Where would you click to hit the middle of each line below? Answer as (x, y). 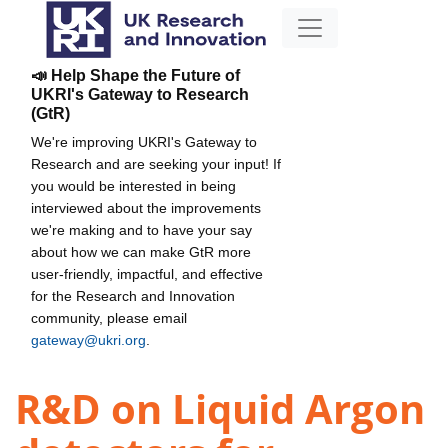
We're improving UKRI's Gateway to (144, 141)
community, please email (109, 317)
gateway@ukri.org (88, 339)
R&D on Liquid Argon (220, 409)
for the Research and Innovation (133, 295)
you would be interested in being (133, 185)
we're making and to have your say (141, 229)
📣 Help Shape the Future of (135, 75)
